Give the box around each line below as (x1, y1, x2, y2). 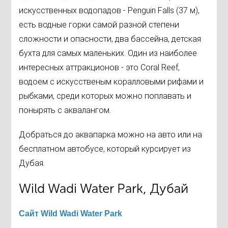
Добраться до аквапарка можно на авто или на (19, 130, 203, 140)
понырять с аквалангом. (19, 105, 111, 116)
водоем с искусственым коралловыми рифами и (19, 77, 204, 87)
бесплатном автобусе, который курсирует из (19, 144, 191, 154)
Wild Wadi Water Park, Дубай (19, 181, 189, 197)
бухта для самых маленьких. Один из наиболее (19, 48, 197, 59)
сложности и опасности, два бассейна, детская (19, 34, 202, 44)
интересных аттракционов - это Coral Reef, (19, 63, 180, 73)
